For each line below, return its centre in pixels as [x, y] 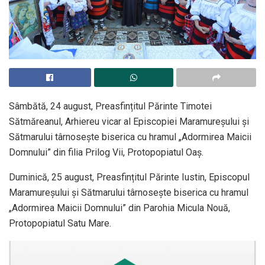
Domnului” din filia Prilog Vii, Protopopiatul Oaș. [106, 153]
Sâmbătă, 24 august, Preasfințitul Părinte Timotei [110, 106]
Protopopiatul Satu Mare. [60, 224]
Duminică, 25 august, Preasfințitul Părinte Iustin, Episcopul [129, 177]
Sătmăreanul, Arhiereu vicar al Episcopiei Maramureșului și [129, 122]
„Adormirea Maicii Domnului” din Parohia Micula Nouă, [119, 208]
